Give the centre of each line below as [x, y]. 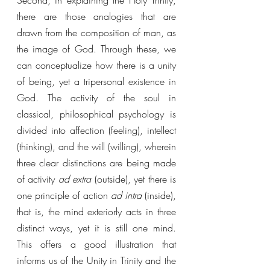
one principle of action [64, 195]
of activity [38, 179]
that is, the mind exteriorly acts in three [96, 212]
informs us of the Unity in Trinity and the [96, 260]
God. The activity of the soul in [96, 98]
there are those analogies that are [96, 16]
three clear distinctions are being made [96, 163]
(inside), [160, 195]
